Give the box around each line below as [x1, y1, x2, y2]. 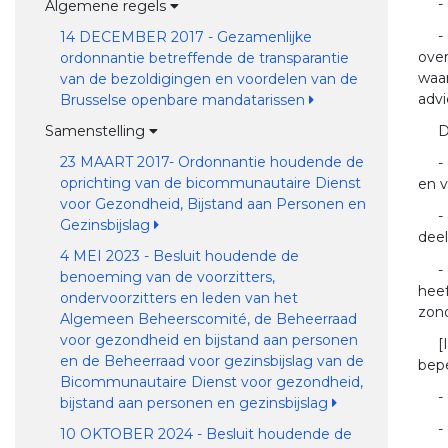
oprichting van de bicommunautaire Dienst [59, 174, 361, 192]
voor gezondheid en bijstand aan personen [59, 331, 358, 349]
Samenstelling [44, 122, 149, 140]
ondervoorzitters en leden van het [59, 289, 298, 307]
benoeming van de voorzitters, [59, 268, 275, 286]
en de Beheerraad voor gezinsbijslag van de [59, 352, 364, 370]
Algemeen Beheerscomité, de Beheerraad [59, 310, 357, 328]
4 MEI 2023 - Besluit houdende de [59, 247, 299, 265]
